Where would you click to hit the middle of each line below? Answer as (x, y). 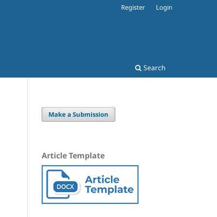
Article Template (73, 155)
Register (133, 7)
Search (154, 67)
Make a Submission (79, 114)
